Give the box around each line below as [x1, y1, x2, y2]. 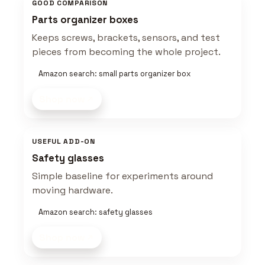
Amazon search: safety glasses [38, 206, 153, 217]
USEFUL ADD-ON [32, 136, 95, 146]
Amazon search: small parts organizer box [38, 68, 191, 79]
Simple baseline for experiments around [32, 169, 214, 182]
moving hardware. [32, 183, 114, 196]
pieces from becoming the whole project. [32, 46, 221, 59]
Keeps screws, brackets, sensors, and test [32, 31, 221, 44]
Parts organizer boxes [32, 14, 139, 27]
